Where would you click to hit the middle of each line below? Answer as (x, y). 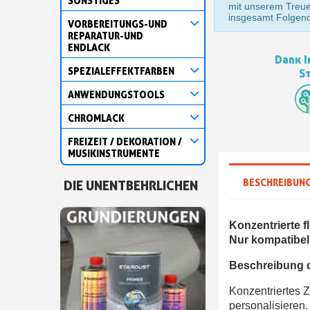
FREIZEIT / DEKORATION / (125, 141)
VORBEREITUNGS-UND (118, 24)
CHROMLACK (96, 118)
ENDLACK (89, 47)
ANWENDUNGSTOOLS (116, 94)
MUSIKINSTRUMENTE (114, 153)
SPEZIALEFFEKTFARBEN (121, 71)
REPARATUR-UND (106, 35)
